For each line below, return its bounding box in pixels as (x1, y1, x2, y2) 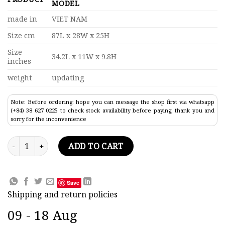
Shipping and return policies (8, 188, 118, 200)
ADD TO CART (68, 141, 124, 152)
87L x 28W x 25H (52, 31, 110, 41)
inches (8, 56, 31, 66)
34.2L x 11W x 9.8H (52, 52, 117, 62)
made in (8, 14, 37, 24)
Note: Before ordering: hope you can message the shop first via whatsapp (11, 98, 214, 106)
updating (52, 73, 84, 83)
